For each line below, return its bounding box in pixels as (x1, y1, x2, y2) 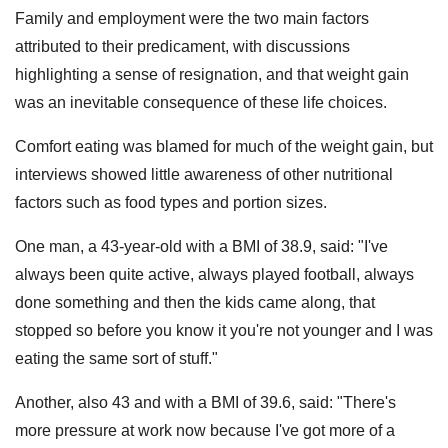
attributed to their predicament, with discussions (15, 37, 350, 55)
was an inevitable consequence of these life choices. (15, 93, 387, 111)
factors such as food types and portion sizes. (15, 193, 327, 211)
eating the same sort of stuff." (15, 349, 218, 367)
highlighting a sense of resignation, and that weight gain (15, 65, 409, 83)
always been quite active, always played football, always (15, 265, 414, 283)
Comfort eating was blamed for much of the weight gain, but (15, 137, 433, 155)
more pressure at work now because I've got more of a (15, 421, 395, 439)
